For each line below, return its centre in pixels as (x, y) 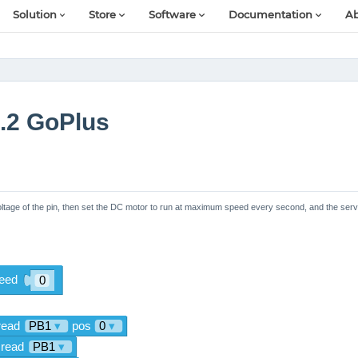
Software (173, 15)
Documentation (271, 15)
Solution (34, 15)
